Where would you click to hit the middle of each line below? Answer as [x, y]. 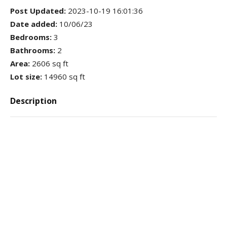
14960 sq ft [65, 76]
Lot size [25, 76]
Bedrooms [30, 37]
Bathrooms [32, 50]
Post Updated [37, 10]
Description [33, 101]
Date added [33, 24]
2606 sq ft [50, 63]
